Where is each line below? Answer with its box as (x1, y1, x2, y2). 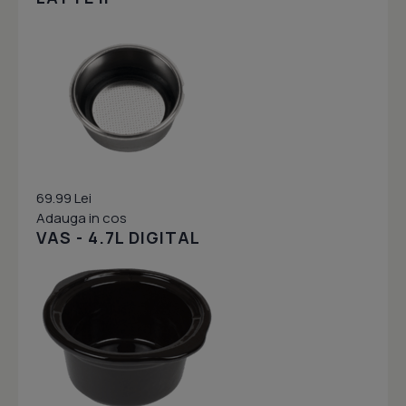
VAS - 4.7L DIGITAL (36, 227, 200, 249)
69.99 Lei (36, 188, 92, 208)
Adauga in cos (36, 208, 127, 228)
